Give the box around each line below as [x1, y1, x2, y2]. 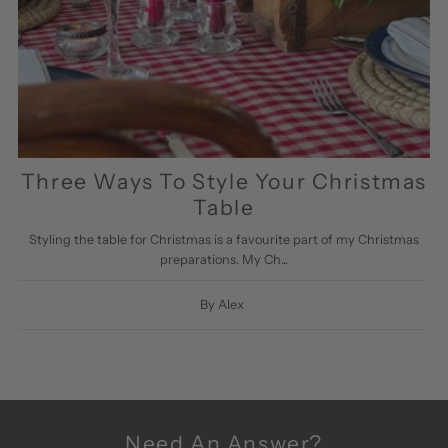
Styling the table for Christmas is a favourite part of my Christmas [28, 231, 419, 247]
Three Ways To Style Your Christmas [20, 167, 428, 194]
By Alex [199, 296, 244, 312]
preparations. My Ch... [159, 251, 288, 267]
